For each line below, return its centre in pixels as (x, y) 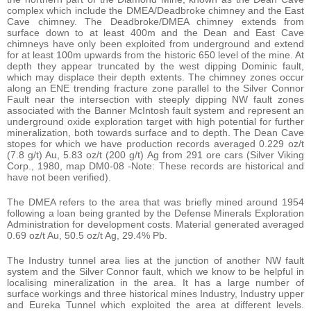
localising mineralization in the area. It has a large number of (155, 283)
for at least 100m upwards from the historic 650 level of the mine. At (155, 55)
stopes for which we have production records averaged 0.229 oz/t (155, 144)
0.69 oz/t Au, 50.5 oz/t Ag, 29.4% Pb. (87, 236)
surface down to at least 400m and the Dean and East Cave (155, 33)
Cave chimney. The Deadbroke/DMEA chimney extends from (155, 22)
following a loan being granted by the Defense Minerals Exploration (155, 213)
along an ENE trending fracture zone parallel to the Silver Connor (155, 89)
